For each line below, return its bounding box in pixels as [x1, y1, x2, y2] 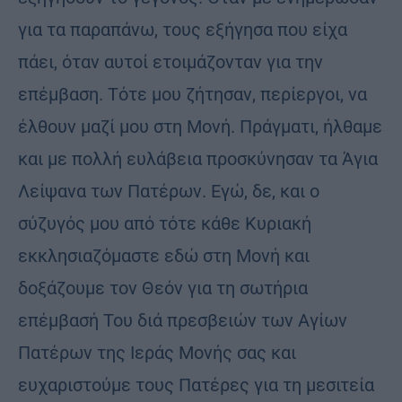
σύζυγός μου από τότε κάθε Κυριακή [18, 213, 311, 235]
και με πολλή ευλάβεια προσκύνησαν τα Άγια [18, 148, 378, 170]
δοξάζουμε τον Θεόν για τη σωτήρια [18, 277, 308, 300]
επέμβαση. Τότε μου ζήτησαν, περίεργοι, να [18, 83, 367, 106]
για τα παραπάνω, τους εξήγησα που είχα [18, 19, 347, 41]
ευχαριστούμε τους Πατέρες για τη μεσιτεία [18, 374, 374, 397]
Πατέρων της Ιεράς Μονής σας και [18, 342, 296, 364]
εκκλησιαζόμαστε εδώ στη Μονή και [18, 245, 310, 267]
